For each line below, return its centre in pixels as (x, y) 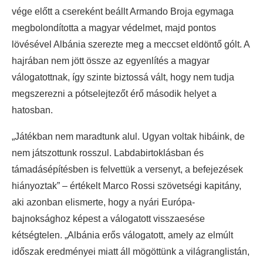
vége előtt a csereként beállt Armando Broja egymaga (123, 11)
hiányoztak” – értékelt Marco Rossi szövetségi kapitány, (127, 186)
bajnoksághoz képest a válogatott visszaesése (108, 218)
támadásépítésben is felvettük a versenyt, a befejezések (127, 169)
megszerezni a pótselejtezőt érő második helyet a (114, 93)
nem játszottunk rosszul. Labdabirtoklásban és (108, 153)
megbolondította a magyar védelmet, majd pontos (114, 28)
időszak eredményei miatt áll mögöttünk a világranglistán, (131, 251)
